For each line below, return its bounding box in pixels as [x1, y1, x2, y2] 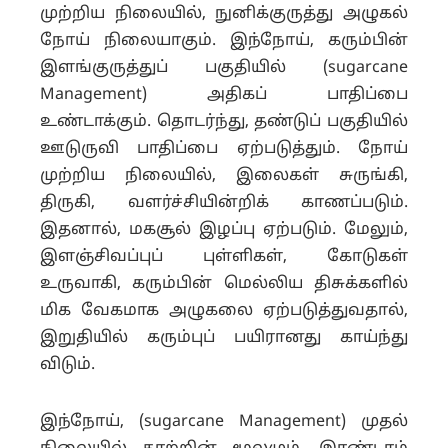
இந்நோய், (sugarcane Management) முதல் [40, 412, 408, 433]
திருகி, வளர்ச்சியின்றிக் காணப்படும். [40, 193, 408, 214]
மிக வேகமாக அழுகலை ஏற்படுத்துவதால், [40, 301, 408, 322]
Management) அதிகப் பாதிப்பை [40, 85, 408, 106]
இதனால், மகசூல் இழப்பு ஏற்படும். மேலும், [40, 220, 408, 241]
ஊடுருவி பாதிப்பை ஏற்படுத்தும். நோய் [40, 139, 408, 160]
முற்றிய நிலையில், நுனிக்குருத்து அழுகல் [40, 4, 408, 25]
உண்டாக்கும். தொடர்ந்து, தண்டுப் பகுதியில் [40, 112, 408, 133]
